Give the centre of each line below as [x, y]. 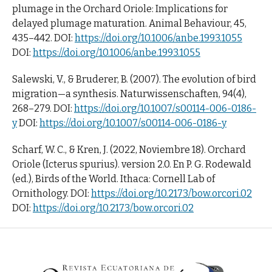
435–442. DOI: [43, 38]
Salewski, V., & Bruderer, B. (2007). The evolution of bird [134, 79]
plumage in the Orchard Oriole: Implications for [120, 8]
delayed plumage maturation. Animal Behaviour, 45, [129, 23]
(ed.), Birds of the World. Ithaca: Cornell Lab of [113, 178]
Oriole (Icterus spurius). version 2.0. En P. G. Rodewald [131, 164]
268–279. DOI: [43, 108]
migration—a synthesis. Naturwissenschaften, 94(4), [129, 93]
